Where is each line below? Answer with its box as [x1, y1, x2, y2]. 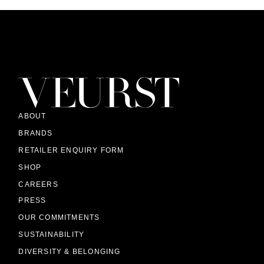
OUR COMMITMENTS [18, 213, 100, 222]
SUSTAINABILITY [18, 230, 85, 239]
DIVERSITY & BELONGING [18, 247, 121, 256]
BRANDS [18, 129, 53, 137]
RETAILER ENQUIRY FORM [18, 146, 124, 154]
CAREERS [18, 180, 58, 189]
